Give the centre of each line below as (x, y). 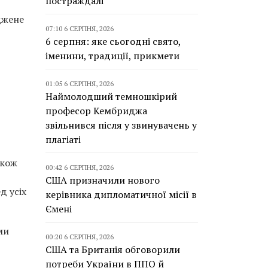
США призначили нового (103, 180)
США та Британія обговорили (113, 249)
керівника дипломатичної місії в (121, 194)
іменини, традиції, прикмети (112, 56)
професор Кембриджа (96, 111)
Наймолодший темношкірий (111, 96)
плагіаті (63, 139)
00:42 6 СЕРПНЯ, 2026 (80, 167)
